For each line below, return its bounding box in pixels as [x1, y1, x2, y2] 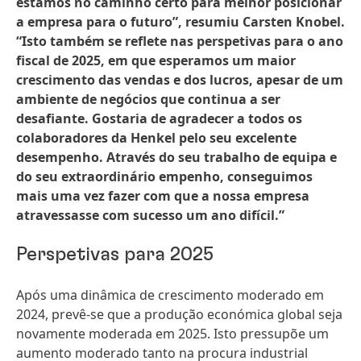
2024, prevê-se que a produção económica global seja [16, 305, 342, 323]
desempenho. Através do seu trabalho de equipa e [16, 148, 337, 166]
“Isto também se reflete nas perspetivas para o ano [16, 32, 343, 50]
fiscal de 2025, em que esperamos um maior [16, 52, 296, 69]
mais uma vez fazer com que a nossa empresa [16, 187, 309, 205]
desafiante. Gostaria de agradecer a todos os [16, 110, 302, 127]
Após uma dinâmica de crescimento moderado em [16, 286, 324, 304]
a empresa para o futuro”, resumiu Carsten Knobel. [16, 13, 345, 31]
